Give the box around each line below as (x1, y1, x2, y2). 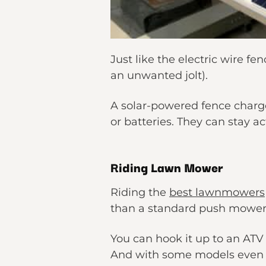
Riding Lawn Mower (110, 157, 223, 176)
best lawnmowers (169, 186, 265, 199)
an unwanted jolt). (110, 69, 208, 82)
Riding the (110, 186, 169, 199)
